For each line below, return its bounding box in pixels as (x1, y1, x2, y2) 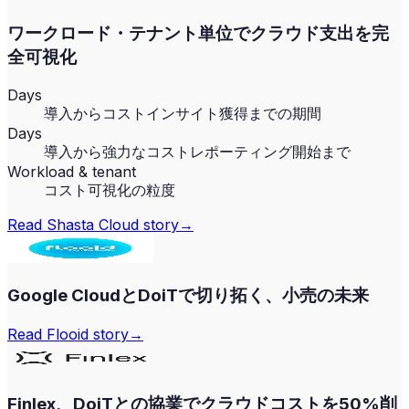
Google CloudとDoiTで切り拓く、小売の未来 (7, 285, 369, 307)
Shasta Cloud (47, 215, 139, 235)
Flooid (47, 324, 89, 343)
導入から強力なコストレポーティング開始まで (44, 142, 351, 162)
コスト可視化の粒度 (44, 181, 175, 200)
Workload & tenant (7, 163, 136, 182)
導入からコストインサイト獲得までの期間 (44, 104, 321, 123)
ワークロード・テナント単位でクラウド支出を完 (7, 22, 389, 44)
